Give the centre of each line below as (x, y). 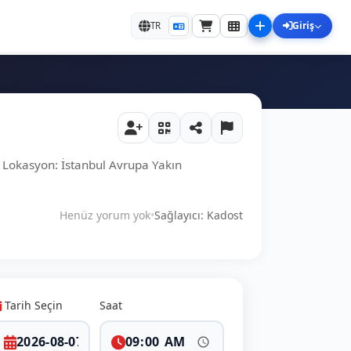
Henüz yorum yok (105, 215)
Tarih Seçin (33, 305)
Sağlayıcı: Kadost (199, 215)
